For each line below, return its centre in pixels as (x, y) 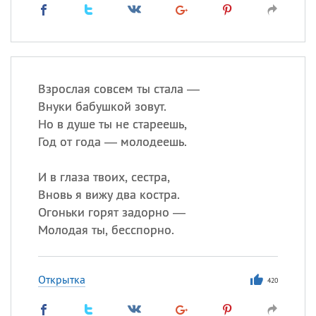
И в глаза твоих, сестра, (104, 177)
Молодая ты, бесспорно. (106, 230)
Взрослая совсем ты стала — (119, 89)
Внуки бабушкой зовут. (102, 106)
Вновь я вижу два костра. (109, 194)
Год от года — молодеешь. (112, 141)
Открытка (61, 279)
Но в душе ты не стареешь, (112, 124)
